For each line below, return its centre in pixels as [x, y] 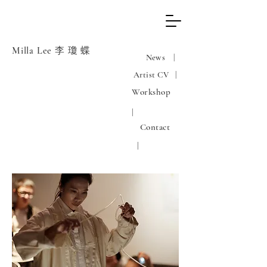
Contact [153, 127]
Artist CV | [156, 75]
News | [155, 58]
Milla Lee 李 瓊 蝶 [52, 51]
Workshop [150, 92]
